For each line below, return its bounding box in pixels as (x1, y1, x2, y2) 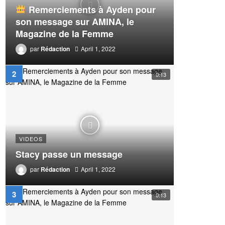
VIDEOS (19, 135, 43, 143)
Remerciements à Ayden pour (26, 3, 156, 16)
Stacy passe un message (16, 148, 123, 161)
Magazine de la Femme (16, 27, 114, 40)
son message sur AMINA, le (16, 15, 134, 28)
